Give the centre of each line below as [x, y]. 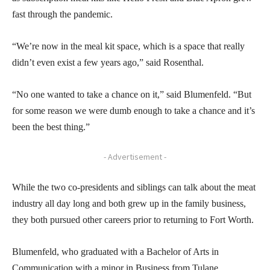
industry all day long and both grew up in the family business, [129, 204]
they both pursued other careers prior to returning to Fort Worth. [134, 220]
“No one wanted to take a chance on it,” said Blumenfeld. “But [132, 95]
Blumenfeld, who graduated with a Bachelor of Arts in [115, 252]
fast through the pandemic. [64, 14]
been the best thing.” [52, 127]
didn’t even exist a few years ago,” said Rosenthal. [108, 63]
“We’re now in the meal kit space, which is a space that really [128, 46]
